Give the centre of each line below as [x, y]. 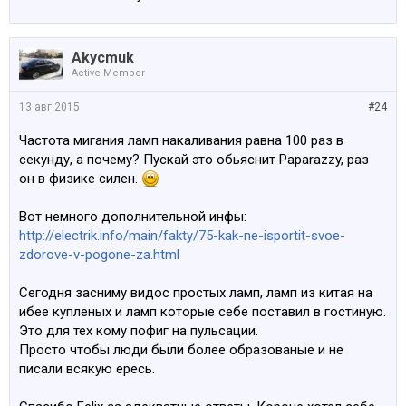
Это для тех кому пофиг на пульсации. [139, 331]
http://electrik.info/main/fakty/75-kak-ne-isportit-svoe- [182, 236]
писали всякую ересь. [87, 369]
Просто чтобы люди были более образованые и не [181, 350]
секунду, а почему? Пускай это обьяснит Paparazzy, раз [194, 159]
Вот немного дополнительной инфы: [133, 217]
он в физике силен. [80, 179]
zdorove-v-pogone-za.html [99, 255]
